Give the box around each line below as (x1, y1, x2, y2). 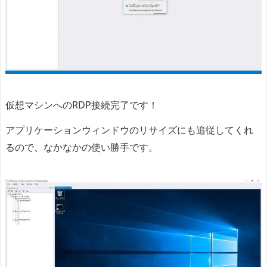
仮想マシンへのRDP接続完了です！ (5, 98, 158, 112)
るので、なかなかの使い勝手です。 (5, 141, 158, 154)
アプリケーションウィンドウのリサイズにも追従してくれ (5, 123, 253, 137)
